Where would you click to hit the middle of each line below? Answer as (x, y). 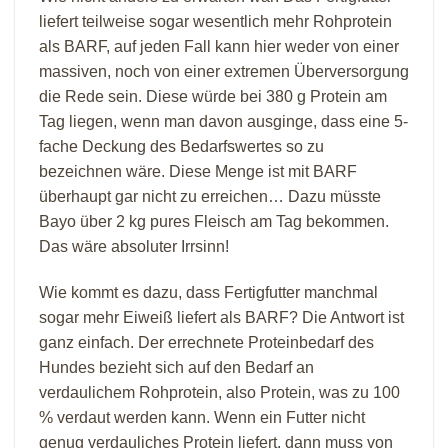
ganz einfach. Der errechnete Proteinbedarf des (206, 343)
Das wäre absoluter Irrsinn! (134, 247)
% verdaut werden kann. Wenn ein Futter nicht (202, 418)
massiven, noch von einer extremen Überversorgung (224, 72)
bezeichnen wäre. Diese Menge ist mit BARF (198, 172)
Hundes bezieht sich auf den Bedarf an (176, 368)
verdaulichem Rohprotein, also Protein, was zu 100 (219, 393)
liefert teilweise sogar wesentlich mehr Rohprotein (215, 22)
